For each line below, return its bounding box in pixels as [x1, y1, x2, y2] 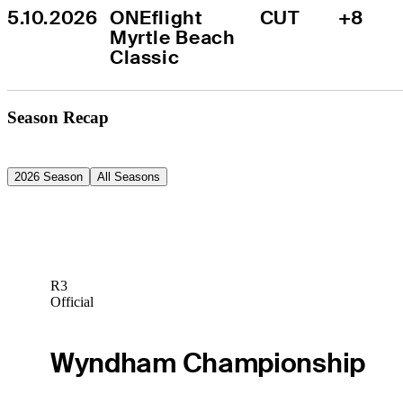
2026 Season [14, 169, 83, 184]
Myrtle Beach [110, 24, 236, 49]
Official [49, 294, 94, 310]
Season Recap [7, 107, 109, 127]
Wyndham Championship [49, 345, 365, 381]
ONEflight [110, 4, 203, 30]
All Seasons [97, 169, 160, 184]
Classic [110, 44, 180, 69]
